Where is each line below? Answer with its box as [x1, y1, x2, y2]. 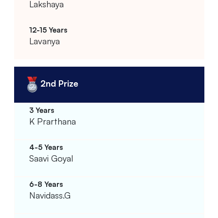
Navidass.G [29, 189, 71, 200]
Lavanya [29, 35, 60, 46]
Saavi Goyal [29, 152, 73, 163]
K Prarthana [29, 115, 76, 127]
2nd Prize [40, 78, 78, 89]
